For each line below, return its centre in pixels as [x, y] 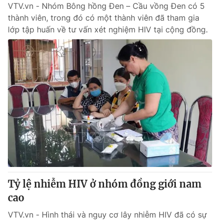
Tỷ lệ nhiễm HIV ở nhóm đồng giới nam [105, 184]
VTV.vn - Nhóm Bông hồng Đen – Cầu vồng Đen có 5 [106, 6]
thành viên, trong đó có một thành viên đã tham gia [104, 18]
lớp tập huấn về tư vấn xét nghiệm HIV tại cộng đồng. [108, 29]
